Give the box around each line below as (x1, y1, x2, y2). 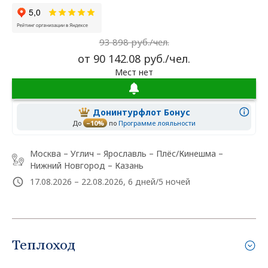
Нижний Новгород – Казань (30, 159, 144, 171)
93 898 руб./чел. (99, 35, 169, 48)
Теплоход (12, 236, 75, 253)
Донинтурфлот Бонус (92, 106, 190, 118)
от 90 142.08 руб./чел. (78, 51, 190, 66)
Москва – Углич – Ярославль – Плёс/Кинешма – (30, 147, 223, 159)
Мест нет (115, 66, 153, 78)
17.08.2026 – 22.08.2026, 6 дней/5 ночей (30, 175, 190, 187)
